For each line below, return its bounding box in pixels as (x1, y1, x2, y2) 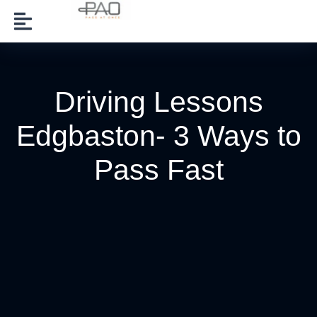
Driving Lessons (54, 86, 263, 118)
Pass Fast (93, 154, 224, 186)
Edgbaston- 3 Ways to (16, 120, 301, 152)
